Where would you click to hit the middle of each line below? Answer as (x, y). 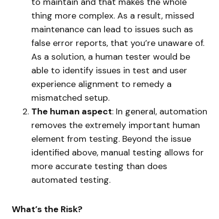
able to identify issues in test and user (109, 71)
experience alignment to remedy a (101, 84)
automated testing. (71, 180)
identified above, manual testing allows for (118, 153)
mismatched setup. (70, 98)
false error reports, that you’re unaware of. (118, 43)
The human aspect (72, 112)
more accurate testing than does (99, 166)
